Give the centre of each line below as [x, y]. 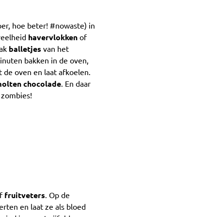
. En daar [76, 84]
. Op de [57, 195]
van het [56, 49]
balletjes [26, 49]
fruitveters [25, 195]
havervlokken [53, 37]
